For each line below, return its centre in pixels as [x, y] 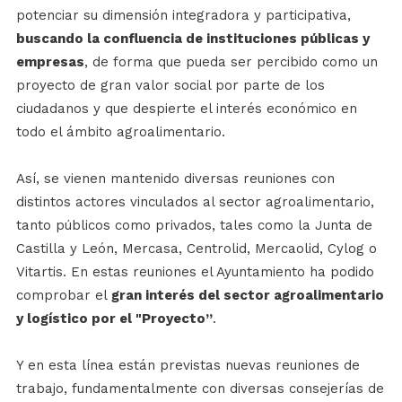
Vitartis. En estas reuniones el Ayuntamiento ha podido [195, 272]
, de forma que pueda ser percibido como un [231, 62]
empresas [50, 62]
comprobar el [63, 296]
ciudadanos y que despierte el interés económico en [186, 109]
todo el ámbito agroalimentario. [120, 132]
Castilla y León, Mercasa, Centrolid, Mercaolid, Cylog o [196, 249]
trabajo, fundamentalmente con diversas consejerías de [200, 389]
